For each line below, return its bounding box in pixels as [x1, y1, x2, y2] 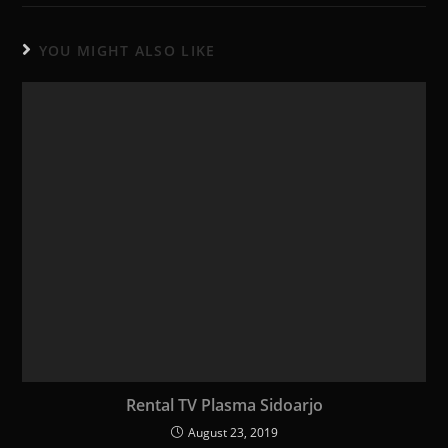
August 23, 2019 [187, 423, 278, 441]
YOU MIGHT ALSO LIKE [38, 40, 216, 60]
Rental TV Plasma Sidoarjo [125, 393, 323, 416]
